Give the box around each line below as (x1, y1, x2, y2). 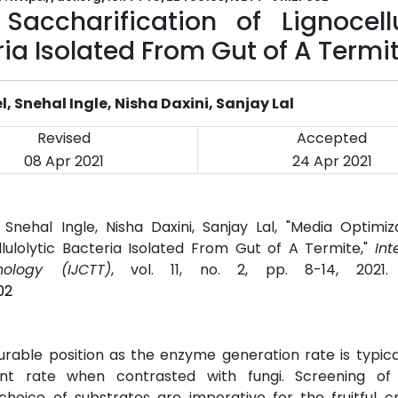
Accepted (297, 128, 367, 148)
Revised (36, 128, 91, 148)
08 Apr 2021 (23, 151, 104, 171)
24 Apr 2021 (291, 151, 372, 171)
